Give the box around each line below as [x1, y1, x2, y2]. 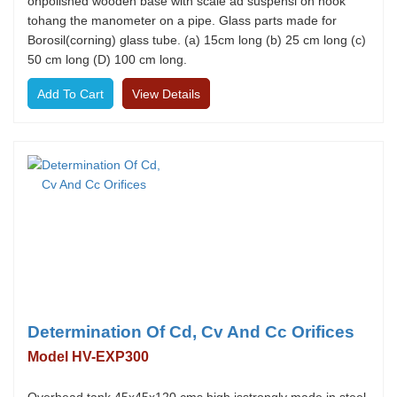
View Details [132, 87, 200, 101]
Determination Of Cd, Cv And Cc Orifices [27, 323, 354, 341]
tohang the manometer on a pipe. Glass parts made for [27, 13, 337, 27]
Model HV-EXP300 [27, 349, 149, 364]
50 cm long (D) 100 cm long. [27, 52, 187, 66]
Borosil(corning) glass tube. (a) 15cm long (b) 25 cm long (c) [27, 33, 366, 47]
